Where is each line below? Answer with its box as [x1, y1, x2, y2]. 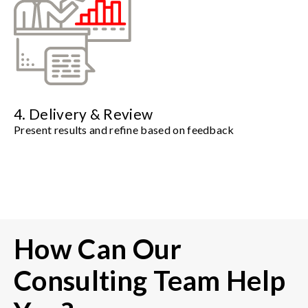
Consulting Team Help [14, 263, 286, 297]
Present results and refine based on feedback [14, 122, 234, 136]
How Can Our [14, 232, 182, 265]
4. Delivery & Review [14, 104, 153, 122]
